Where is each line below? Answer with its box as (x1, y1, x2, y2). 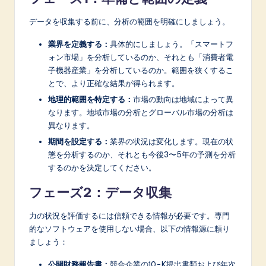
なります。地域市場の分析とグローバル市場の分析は (48, 107, 233, 118)
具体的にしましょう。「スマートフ (110, 39, 233, 49)
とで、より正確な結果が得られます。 (48, 78, 179, 88)
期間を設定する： (48, 137, 110, 147)
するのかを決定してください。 (48, 163, 156, 173)
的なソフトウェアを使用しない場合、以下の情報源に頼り (29, 224, 230, 234)
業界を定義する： (48, 39, 110, 49)
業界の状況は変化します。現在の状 (110, 137, 233, 147)
